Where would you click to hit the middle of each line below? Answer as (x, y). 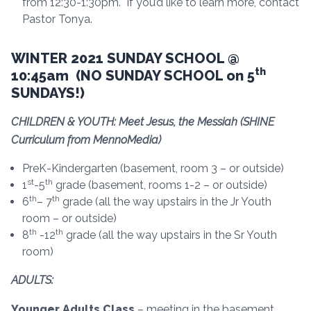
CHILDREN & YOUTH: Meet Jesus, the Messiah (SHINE (143, 121)
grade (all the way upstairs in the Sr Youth (170, 235)
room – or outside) (69, 218)
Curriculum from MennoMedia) (86, 140)
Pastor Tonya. (59, 19)
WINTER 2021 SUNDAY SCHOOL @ (125, 58)
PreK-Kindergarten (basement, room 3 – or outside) (153, 168)
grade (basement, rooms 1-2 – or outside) (160, 185)
